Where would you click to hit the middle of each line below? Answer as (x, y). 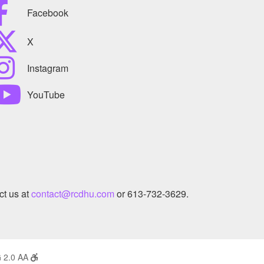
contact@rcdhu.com (73, 194)
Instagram (48, 68)
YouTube (46, 94)
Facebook (48, 12)
